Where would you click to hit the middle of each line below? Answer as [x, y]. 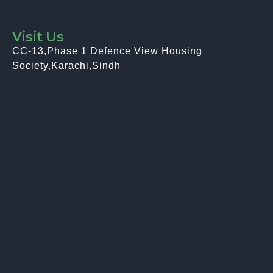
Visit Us [38, 37]
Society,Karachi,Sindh [66, 66]
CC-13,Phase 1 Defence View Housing [107, 51]
